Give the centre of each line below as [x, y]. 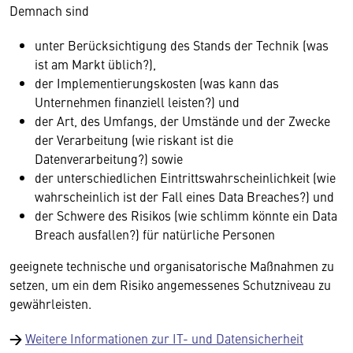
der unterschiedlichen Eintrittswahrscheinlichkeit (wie [185, 177]
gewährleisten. [50, 303]
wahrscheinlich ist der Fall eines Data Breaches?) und [184, 196]
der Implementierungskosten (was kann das [157, 83]
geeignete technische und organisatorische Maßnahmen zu [172, 266]
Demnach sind [49, 10]
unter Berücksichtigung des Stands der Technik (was [182, 45]
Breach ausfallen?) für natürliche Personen [155, 234]
